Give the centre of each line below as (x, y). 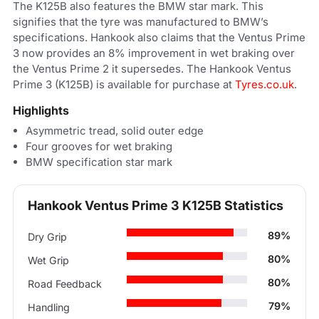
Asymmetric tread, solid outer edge (115, 130)
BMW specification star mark (99, 162)
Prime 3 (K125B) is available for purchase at (124, 84)
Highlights (41, 110)
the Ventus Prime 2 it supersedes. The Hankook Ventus (152, 68)
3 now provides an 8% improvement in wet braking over (154, 53)
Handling (49, 308)
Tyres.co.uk (265, 84)
